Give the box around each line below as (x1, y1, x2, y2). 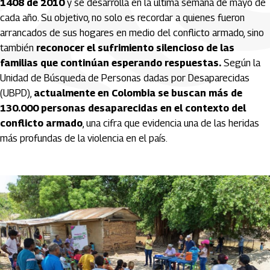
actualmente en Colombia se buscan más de (34, 87, 242, 99)
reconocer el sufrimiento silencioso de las (34, 42, 234, 54)
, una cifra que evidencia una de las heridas (83, 118, 259, 129)
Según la (221, 57, 260, 69)
